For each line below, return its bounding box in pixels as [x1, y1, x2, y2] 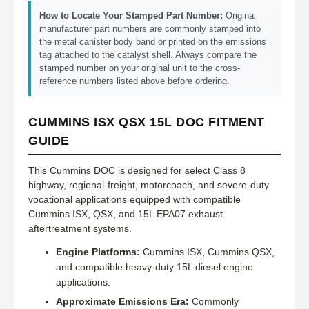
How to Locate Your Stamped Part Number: [39, 10, 223, 21]
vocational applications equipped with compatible [28, 194, 241, 206]
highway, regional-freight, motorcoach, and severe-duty [28, 179, 269, 191]
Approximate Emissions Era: [56, 296, 189, 308]
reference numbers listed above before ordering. [39, 76, 230, 87]
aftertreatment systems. [28, 223, 132, 235]
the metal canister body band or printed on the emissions [39, 37, 266, 48]
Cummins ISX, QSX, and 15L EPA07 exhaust [28, 208, 223, 220]
